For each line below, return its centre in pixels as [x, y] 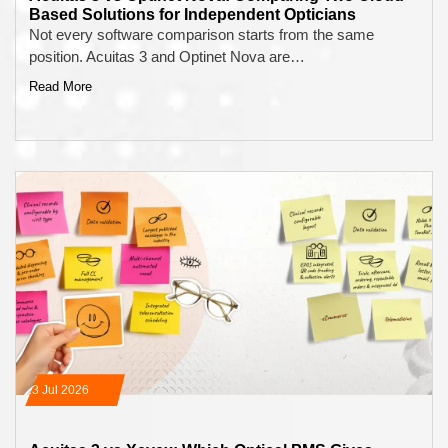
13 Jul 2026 [57, 390]
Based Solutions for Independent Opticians [192, 14]
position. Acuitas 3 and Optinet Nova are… [167, 56]
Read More [60, 87]
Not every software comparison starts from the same [201, 34]
